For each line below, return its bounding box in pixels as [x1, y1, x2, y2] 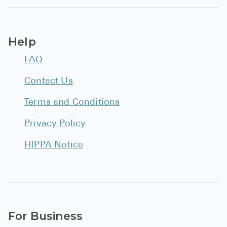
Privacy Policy [24, 119, 86, 129]
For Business [8, 209, 83, 222]
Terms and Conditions [24, 98, 120, 107]
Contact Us [24, 77, 73, 86]
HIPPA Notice [24, 140, 84, 150]
